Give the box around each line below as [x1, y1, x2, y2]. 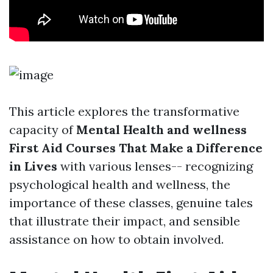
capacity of [9, 122, 76, 137]
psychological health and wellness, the [9, 177, 230, 192]
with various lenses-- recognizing [57, 158, 253, 174]
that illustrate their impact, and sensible [9, 213, 240, 229]
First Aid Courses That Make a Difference [9, 140, 263, 155]
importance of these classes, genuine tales [9, 195, 253, 210]
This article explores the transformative [9, 104, 239, 119]
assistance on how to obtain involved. [9, 232, 224, 247]
